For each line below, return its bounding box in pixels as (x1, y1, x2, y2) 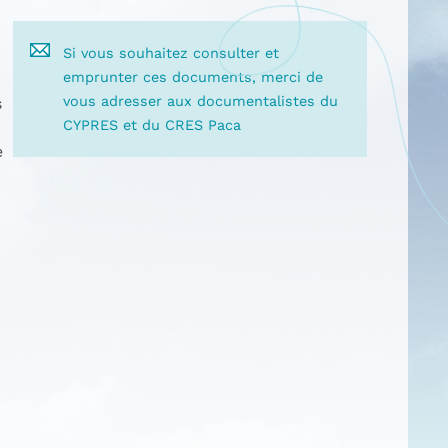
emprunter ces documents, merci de (63, 69, 324, 85)
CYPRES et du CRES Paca (63, 117, 242, 133)
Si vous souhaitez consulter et (63, 45, 280, 61)
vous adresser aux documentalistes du (63, 93, 339, 109)
